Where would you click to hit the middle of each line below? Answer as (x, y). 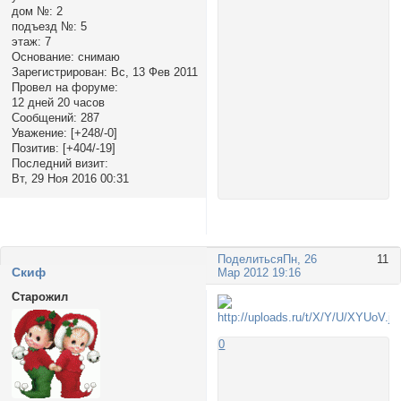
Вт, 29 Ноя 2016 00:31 (70, 178)
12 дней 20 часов (58, 102)
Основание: (43, 56)
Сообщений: (44, 117)
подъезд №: (44, 26)
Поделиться (251, 260)
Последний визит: (60, 163)
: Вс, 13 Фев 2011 (150, 72)
